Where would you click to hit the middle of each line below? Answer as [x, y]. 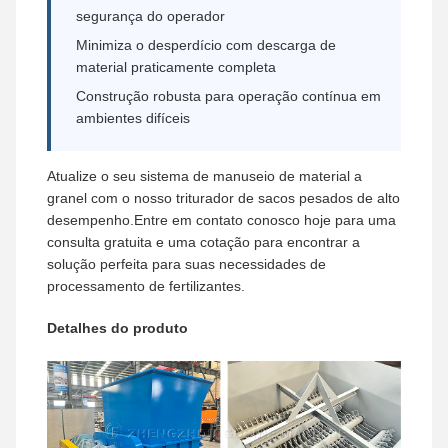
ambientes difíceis [133, 118]
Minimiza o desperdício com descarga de [206, 45]
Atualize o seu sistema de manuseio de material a [204, 176]
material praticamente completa [176, 67]
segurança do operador [150, 16]
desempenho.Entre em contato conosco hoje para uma [221, 220]
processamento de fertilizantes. [146, 286]
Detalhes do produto [117, 328]
